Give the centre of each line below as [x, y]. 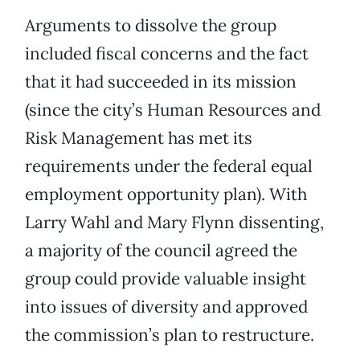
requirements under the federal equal [169, 166]
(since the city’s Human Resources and [173, 110]
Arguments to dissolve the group [151, 26]
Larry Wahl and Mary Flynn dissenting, [174, 223]
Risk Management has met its [139, 138]
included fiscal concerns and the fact [167, 54]
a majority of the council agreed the [161, 251]
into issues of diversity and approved [166, 307]
